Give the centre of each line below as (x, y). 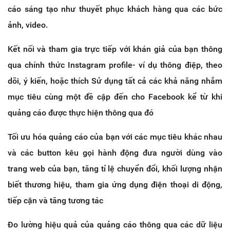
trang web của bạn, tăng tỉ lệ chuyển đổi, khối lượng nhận (115, 169)
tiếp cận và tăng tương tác (55, 201)
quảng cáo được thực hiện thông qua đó (81, 113)
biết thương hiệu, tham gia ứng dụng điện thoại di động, (115, 185)
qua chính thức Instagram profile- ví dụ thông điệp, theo (115, 65)
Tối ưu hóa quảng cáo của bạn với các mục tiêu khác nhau (115, 137)
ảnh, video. (28, 25)
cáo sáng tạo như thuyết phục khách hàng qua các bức (115, 9)
